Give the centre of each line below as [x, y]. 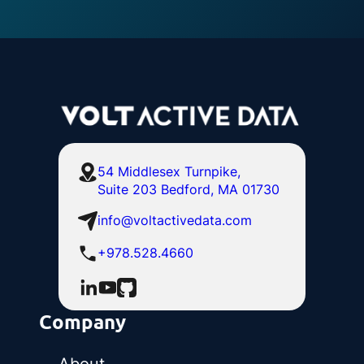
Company [82, 322]
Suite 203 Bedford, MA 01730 [188, 190]
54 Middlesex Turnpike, [169, 172]
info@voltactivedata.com [175, 221]
